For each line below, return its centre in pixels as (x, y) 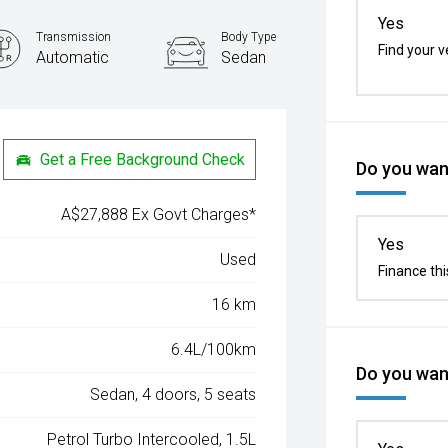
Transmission (74, 37)
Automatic (73, 57)
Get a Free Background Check (143, 159)
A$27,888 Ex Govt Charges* (159, 214)
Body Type (249, 37)
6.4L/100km (214, 349)
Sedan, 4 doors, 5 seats (173, 394)
